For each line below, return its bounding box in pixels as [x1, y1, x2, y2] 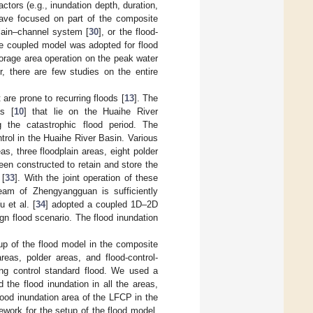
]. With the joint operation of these [15, 172, 159, 183]
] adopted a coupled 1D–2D [45, 198, 159, 210]
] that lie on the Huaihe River [23, 105, 159, 117]
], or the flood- [99, 26, 159, 37]
